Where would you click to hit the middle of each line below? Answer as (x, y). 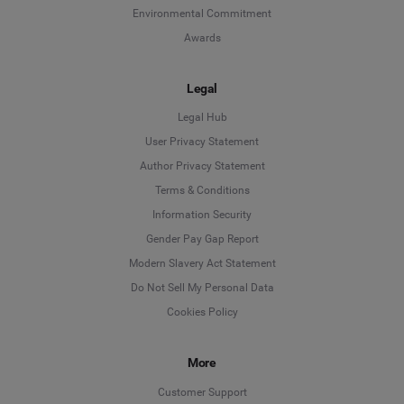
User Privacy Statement (202, 142)
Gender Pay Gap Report (202, 239)
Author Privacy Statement (202, 166)
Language (275, 185)
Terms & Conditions (202, 191)
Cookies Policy (202, 312)
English (268, 280)
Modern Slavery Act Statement (202, 264)
